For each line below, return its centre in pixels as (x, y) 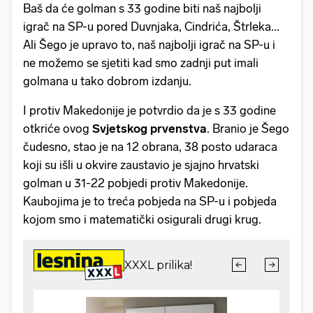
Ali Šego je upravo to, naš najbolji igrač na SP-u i (149, 44)
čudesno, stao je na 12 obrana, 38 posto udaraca (150, 146)
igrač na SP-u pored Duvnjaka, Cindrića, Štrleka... (151, 26)
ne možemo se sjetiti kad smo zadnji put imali (141, 63)
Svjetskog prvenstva (150, 128)
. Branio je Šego (248, 128)
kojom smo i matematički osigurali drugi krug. (142, 219)
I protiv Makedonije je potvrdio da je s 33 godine (150, 110)
